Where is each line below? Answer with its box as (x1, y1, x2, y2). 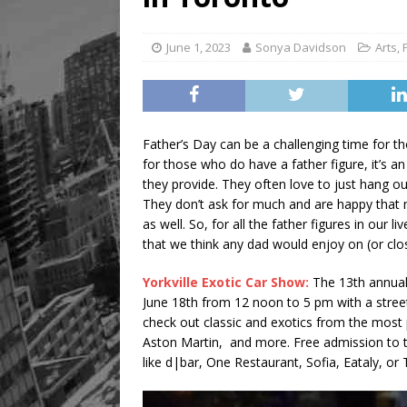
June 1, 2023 (166, 39, 231, 56)
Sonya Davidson (255, 39, 346, 56)
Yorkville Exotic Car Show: (143, 273, 309, 292)
